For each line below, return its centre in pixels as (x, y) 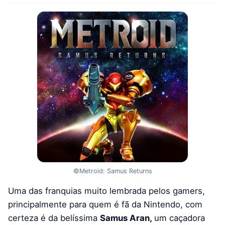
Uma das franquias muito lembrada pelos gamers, (106, 191)
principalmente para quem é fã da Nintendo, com (105, 205)
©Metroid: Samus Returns (113, 171)
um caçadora (180, 218)
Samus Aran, (127, 218)
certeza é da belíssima (54, 218)
